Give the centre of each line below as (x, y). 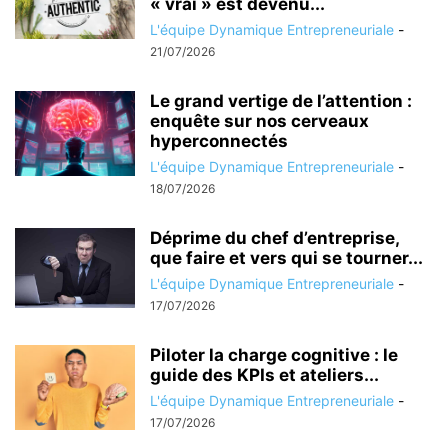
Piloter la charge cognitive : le (274, 355)
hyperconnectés (219, 141)
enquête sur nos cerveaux (259, 121)
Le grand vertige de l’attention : (281, 101)
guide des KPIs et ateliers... (264, 375)
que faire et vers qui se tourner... (286, 258)
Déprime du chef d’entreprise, (274, 238)
